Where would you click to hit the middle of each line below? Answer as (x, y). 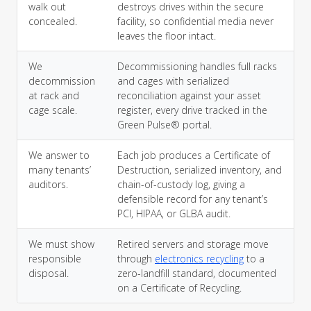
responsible (55, 259)
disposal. (49, 273)
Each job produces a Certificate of (194, 155)
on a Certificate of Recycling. (179, 288)
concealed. (53, 21)
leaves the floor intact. (167, 36)
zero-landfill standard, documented (197, 273)
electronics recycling (199, 259)
